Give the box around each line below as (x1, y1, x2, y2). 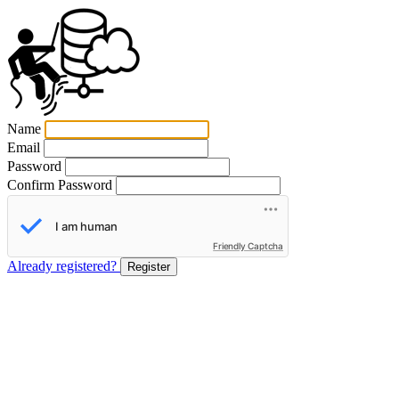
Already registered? (7, 258, 120, 273)
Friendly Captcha (213, 240, 283, 251)
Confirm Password (7, 177, 116, 192)
